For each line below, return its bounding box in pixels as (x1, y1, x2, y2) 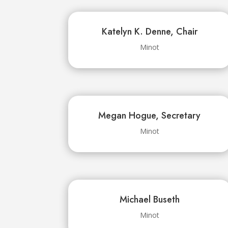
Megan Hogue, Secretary (98, 109, 201, 123)
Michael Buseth (119, 192, 180, 206)
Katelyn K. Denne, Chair (101, 25, 197, 39)
